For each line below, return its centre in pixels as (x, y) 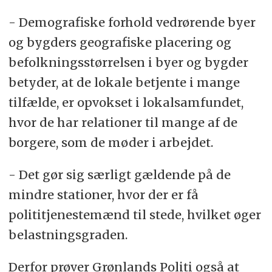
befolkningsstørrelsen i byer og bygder (128, 62)
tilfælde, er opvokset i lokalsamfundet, (126, 102)
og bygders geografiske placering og (120, 42)
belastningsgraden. (68, 234)
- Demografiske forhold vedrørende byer (132, 22)
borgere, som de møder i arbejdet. (110, 142)
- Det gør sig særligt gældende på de (119, 174)
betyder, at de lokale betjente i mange (124, 82)
